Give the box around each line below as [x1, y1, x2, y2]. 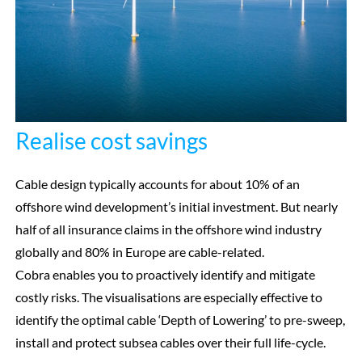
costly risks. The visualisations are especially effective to [15, 288, 322, 305]
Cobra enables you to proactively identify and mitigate [15, 266, 315, 282]
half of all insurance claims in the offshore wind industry [15, 221, 322, 237]
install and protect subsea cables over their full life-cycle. [15, 334, 326, 350]
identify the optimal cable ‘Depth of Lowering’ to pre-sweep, [15, 311, 345, 327]
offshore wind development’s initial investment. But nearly [15, 198, 338, 214]
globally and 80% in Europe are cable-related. [15, 243, 264, 259]
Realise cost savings [15, 127, 208, 154]
